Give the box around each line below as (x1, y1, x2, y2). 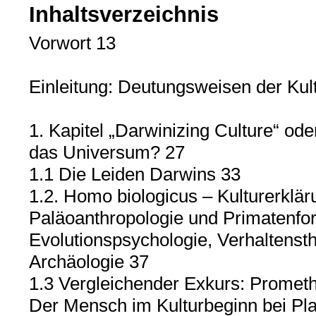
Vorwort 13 (28, 32, 116, 54)
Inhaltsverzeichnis (28, 2, 219, 27)
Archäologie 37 (28, 251, 149, 272)
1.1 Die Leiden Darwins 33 (28, 164, 241, 185)
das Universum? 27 (28, 142, 185, 163)
